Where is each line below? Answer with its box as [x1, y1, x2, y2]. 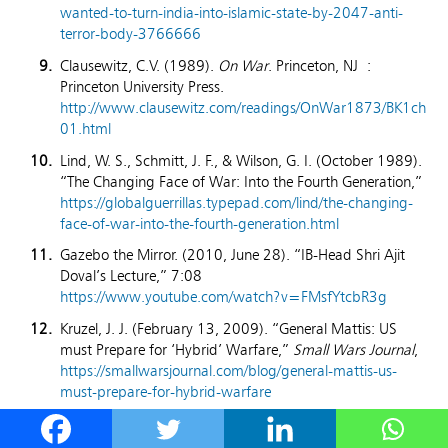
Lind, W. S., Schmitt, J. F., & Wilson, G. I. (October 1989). [60, 150, 422, 170]
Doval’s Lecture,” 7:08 [60, 266, 202, 286]
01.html [60, 118, 111, 138]
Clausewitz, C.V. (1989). [60, 55, 218, 75]
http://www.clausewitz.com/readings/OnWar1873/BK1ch [60, 97, 426, 117]
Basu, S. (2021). [60, 413, 168, 433]
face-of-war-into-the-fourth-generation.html [60, 213, 339, 233]
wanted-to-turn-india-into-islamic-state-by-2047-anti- [60, 3, 403, 23]
